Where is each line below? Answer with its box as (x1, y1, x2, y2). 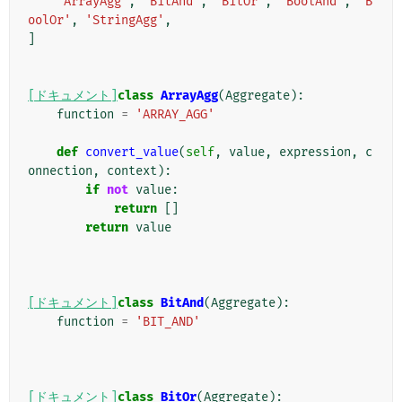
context (107, 163, 157, 179)
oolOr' (28, 13, 71, 29)
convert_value (85, 144, 179, 161)
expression (279, 144, 351, 161)
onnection (28, 163, 92, 179)
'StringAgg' (85, 13, 164, 29)
